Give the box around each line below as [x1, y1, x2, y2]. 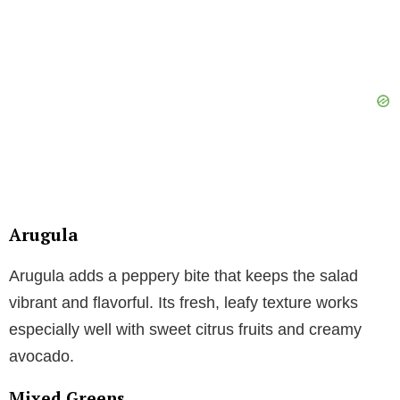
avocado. [9, 347, 74, 366]
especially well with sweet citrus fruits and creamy [9, 321, 362, 339]
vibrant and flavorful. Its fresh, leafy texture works [9, 294, 358, 312]
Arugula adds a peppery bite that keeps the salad [9, 267, 358, 286]
